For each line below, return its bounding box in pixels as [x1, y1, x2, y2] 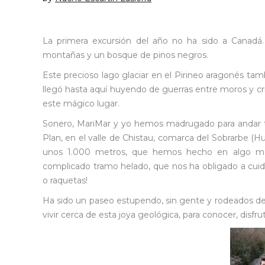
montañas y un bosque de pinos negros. [43, 50, 208, 61]
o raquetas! [43, 175, 88, 186]
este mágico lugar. [43, 98, 119, 109]
